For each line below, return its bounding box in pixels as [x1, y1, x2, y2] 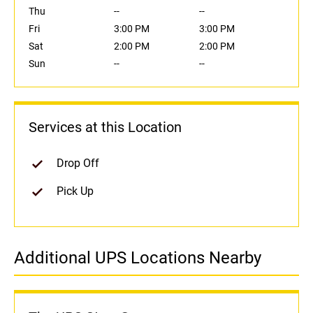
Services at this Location [29, 119, 182, 136]
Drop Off [57, 156, 99, 170]
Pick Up [57, 184, 94, 198]
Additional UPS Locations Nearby [14, 248, 261, 268]
